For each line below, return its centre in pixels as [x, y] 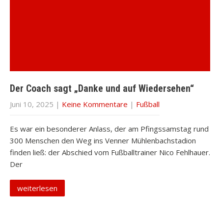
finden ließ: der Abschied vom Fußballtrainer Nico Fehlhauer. [110, 152]
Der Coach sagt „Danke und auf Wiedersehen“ [102, 88]
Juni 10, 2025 [32, 104]
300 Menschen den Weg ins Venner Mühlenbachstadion [103, 140]
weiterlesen [37, 188]
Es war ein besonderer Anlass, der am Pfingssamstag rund [109, 129]
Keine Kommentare [95, 104]
